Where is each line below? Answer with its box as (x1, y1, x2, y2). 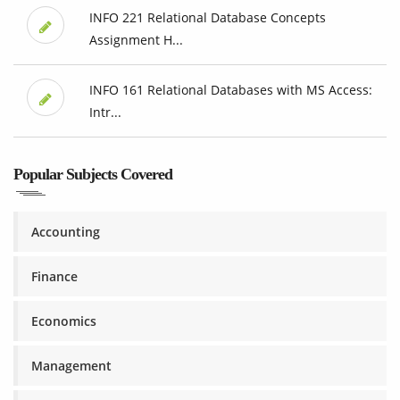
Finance (31, 268, 78, 286)
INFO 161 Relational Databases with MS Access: (88, 81, 372, 99)
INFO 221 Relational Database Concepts (88, 9, 326, 27)
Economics (31, 312, 96, 330)
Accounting (31, 223, 100, 241)
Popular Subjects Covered (13, 165, 172, 184)
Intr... (88, 104, 121, 121)
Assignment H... (88, 31, 183, 49)
